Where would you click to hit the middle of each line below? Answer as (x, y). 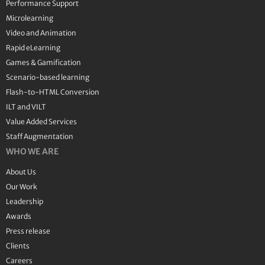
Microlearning (30, 18)
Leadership (25, 201)
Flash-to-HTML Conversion (53, 92)
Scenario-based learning (48, 77)
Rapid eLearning (33, 47)
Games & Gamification (43, 62)
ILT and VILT (26, 106)
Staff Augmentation (40, 136)
